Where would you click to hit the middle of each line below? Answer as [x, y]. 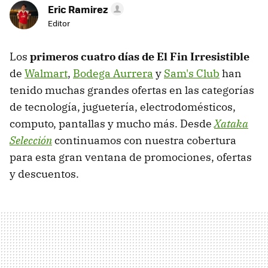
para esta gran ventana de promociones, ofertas [131, 157]
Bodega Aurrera [113, 73]
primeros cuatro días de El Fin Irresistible [138, 57]
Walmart [46, 73]
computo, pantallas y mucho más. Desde [112, 124]
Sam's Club [192, 73]
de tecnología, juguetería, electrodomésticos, [123, 107]
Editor [59, 23]
